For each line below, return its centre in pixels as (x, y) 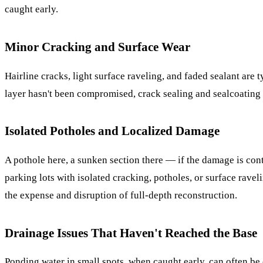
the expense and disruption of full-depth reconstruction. (121, 195)
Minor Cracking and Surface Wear (97, 46)
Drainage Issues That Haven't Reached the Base (131, 232)
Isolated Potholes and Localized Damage (112, 131)
